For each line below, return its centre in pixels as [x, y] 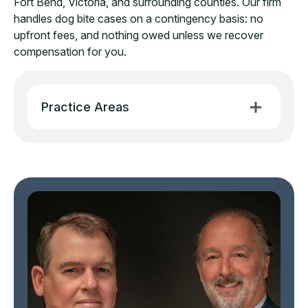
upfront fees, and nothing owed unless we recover [139, 35]
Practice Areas [85, 107]
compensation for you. [70, 52]
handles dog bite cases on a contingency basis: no [139, 19]
